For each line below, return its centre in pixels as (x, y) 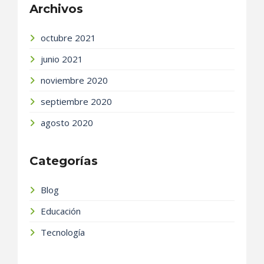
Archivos (56, 9)
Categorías (64, 161)
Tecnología (63, 232)
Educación (61, 211)
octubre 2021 (68, 38)
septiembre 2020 (76, 102)
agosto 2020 (67, 123)
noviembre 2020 (74, 80)
